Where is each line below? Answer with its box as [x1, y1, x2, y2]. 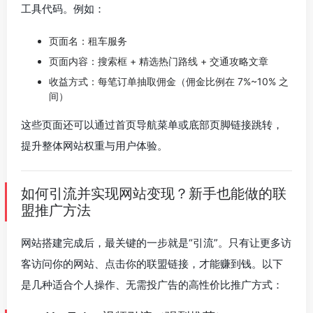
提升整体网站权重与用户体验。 [21, 139, 168, 152]
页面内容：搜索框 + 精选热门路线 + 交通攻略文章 [49, 55, 268, 67]
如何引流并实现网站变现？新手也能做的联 [21, 185, 286, 202]
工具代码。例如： [21, 2, 105, 15]
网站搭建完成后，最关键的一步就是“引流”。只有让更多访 [21, 236, 291, 249]
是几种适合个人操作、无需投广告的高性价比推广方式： [21, 278, 283, 291]
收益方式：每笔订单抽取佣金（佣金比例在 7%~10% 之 [49, 75, 289, 87]
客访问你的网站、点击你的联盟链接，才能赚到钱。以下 [21, 257, 283, 270]
